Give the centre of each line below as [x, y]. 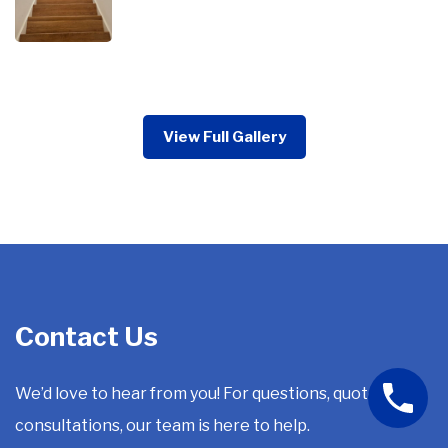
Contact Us [87, 336]
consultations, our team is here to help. [163, 425]
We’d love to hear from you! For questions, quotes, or [212, 393]
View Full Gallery [224, 137]
